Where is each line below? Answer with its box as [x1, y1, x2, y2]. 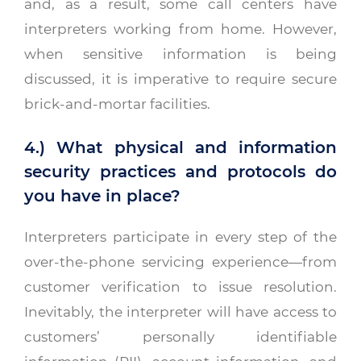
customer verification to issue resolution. [24, 278, 337, 296]
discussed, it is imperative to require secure [24, 70, 337, 88]
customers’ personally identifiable [24, 328, 337, 346]
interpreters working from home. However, [24, 20, 337, 38]
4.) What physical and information [24, 138, 337, 158]
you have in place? [24, 186, 180, 206]
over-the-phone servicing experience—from [24, 253, 337, 271]
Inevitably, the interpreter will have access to [24, 303, 337, 321]
